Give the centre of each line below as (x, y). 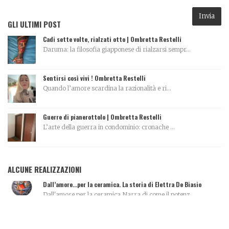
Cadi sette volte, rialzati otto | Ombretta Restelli (112, 39)
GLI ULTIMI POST (34, 24)
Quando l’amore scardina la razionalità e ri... (107, 88)
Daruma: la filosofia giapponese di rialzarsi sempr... (117, 49)
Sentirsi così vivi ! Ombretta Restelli (94, 78)
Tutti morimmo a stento (77, 223)
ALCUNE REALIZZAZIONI (44, 169)
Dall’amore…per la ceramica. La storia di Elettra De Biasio (122, 184)
